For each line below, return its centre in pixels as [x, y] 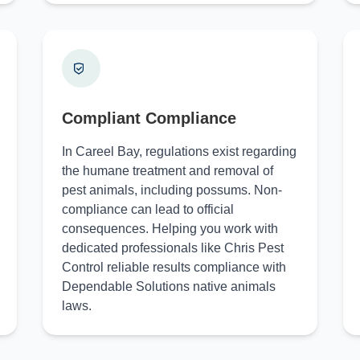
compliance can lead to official [147, 209]
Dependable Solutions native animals [168, 286]
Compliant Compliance [149, 118]
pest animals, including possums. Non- [172, 190]
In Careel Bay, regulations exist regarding [179, 151]
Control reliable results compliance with [174, 267]
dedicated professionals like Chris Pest [172, 248]
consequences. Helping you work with [170, 229]
